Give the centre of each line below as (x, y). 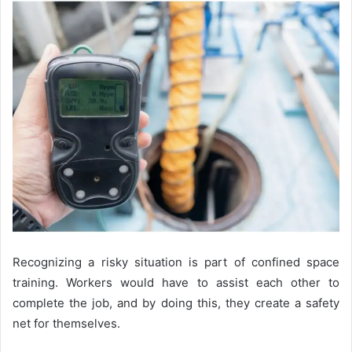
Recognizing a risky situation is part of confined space (176, 262)
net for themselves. (66, 323)
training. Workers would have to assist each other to (176, 282)
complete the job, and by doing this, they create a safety (176, 302)
